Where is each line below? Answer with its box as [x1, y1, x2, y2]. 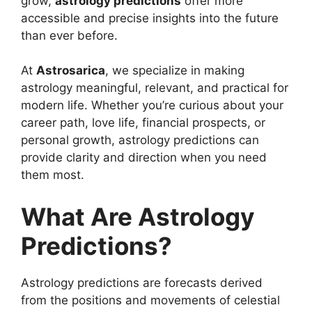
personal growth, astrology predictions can [21, 133, 259, 148]
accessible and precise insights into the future [21, 10, 279, 25]
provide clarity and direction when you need [21, 150, 267, 165]
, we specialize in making [105, 63, 244, 78]
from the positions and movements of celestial [21, 292, 280, 307]
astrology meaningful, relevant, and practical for [21, 81, 288, 95]
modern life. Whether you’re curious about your [21, 98, 283, 113]
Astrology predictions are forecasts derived [21, 275, 263, 290]
